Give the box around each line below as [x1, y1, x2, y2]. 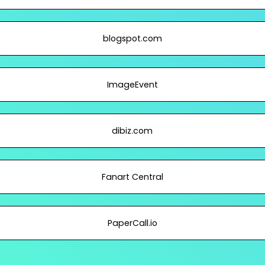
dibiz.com [112, 125, 153, 137]
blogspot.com [102, 33, 162, 44]
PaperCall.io [107, 217, 157, 229]
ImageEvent [106, 79, 158, 91]
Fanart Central [101, 171, 163, 183]
